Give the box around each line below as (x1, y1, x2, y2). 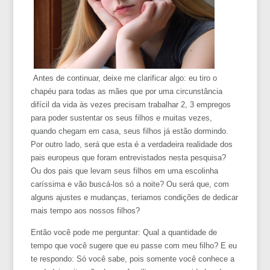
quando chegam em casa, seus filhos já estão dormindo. (31, 126, 229, 136)
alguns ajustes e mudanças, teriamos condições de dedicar (31, 192, 239, 202)
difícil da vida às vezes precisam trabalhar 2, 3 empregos (31, 99, 231, 109)
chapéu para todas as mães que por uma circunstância (31, 86, 223, 96)
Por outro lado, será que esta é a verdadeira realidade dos (31, 139, 233, 149)
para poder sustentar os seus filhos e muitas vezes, (31, 113, 213, 122)
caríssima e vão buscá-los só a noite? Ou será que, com (31, 179, 230, 189)
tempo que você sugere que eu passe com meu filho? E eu (31, 240, 237, 250)
